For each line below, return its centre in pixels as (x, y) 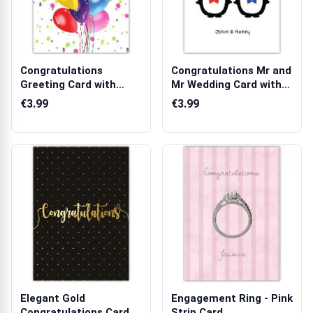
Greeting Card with (68, 85)
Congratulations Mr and (231, 71)
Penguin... (196, 99)
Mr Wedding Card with (226, 85)
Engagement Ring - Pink (232, 298)
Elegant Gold (53, 298)
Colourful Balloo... (65, 99)
